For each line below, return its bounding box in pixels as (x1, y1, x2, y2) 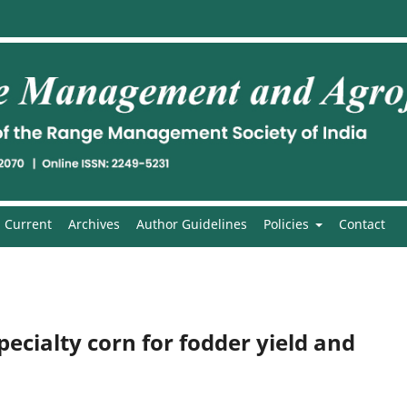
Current (4, 214, 52, 233)
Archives (67, 214, 120, 233)
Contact (339, 214, 385, 233)
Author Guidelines (135, 214, 247, 233)
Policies (263, 214, 313, 233)
